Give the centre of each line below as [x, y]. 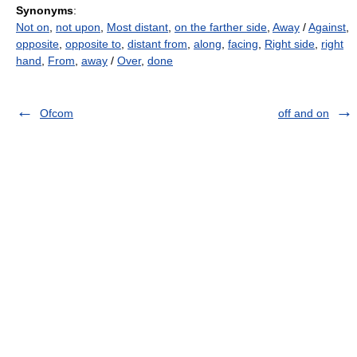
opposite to [93, 44]
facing [243, 44]
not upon [78, 27]
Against [327, 27]
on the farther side [221, 27]
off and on [304, 113]
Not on [33, 27]
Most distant [137, 27]
